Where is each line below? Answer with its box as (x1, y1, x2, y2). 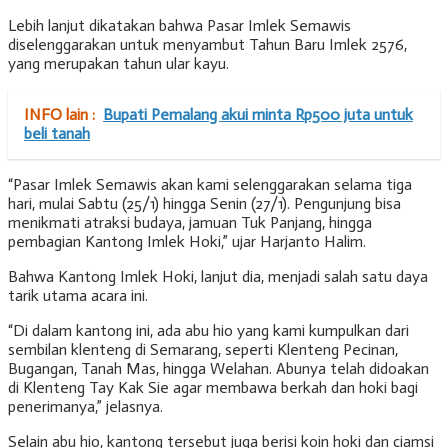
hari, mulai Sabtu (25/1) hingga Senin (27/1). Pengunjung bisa (8, 194, 401, 214)
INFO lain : (24, 105, 95, 125)
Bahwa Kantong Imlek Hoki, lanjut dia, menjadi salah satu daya (8, 267, 428, 287)
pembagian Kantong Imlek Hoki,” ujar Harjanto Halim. (8, 232, 366, 252)
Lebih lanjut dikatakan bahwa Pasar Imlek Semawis (8, 16, 351, 36)
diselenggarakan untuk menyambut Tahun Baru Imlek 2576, (8, 35, 407, 55)
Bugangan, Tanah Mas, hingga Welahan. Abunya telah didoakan (8, 359, 429, 379)
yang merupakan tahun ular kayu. (8, 54, 229, 74)
